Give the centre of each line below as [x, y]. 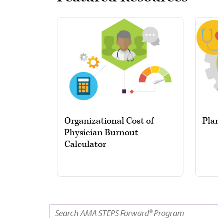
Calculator [85, 144]
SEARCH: [59, 207]
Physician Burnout [101, 132]
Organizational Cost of [109, 121]
